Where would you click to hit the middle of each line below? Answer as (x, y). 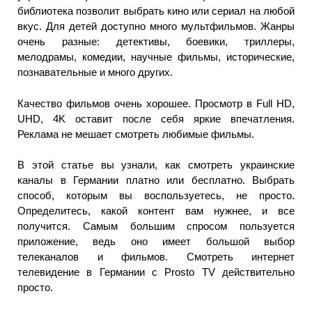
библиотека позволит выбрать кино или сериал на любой (156, 11)
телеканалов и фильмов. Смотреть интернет (156, 257)
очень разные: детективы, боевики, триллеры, (156, 42)
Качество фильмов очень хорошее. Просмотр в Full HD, (156, 103)
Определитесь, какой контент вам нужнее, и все (156, 211)
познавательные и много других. (95, 72)
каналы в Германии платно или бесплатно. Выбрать (156, 180)
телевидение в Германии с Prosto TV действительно (156, 272)
